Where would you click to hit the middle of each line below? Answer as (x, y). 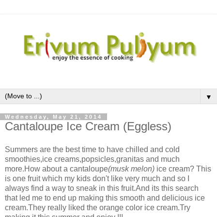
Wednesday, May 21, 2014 (54, 117)
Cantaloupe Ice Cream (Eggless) (88, 126)
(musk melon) (131, 169)
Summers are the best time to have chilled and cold (92, 150)
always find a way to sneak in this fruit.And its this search (102, 188)
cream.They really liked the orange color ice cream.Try (98, 208)
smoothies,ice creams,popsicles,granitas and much (92, 159)
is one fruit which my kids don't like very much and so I (97, 179)
